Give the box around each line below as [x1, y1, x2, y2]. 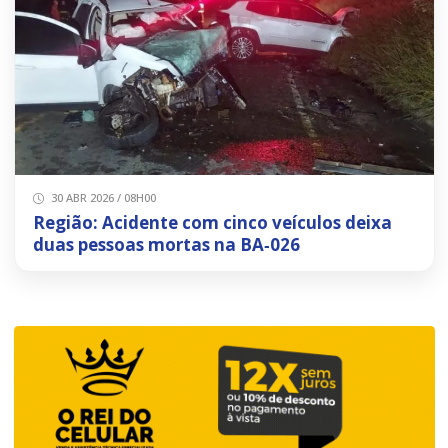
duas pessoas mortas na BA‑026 [32, 233, 300, 257]
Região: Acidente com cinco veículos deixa [32, 211, 392, 235]
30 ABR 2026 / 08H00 [48, 190, 156, 206]
